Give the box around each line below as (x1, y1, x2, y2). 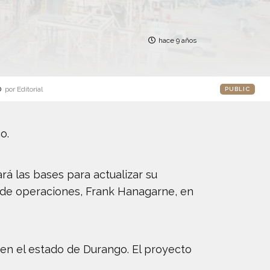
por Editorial (5, 85, 43, 93)
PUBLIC (225, 85, 250, 92)
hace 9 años (159, 36, 196, 45)
